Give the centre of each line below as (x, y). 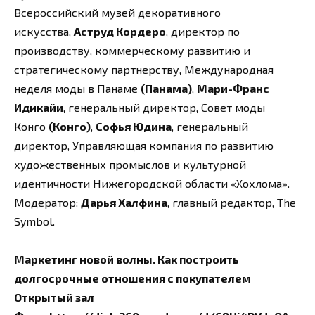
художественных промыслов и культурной (130, 164)
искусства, (44, 31)
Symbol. (34, 221)
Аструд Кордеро (120, 31)
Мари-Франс (233, 88)
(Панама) (166, 88)
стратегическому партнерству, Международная (144, 69)
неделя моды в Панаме (77, 88)
